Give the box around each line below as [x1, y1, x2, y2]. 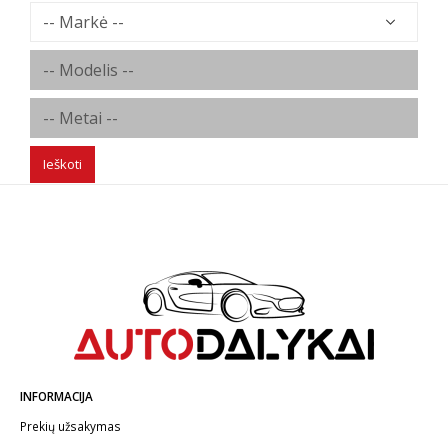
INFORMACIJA [20, 388, 93, 405]
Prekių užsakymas [20, 418, 121, 435]
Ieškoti [43, 155, 82, 173]
